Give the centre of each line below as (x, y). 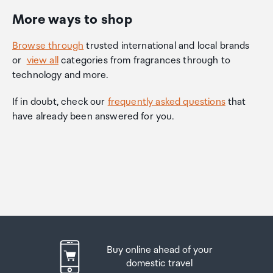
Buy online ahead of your (159, 250)
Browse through (48, 46)
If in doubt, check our (60, 102)
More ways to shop (72, 20)
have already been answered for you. (93, 117)
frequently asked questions (166, 102)
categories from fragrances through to (144, 61)
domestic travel (159, 263)
